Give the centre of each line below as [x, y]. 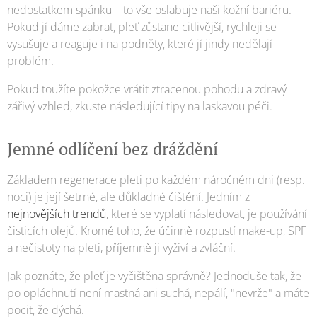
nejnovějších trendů [57, 214]
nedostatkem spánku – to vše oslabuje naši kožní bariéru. [149, 10]
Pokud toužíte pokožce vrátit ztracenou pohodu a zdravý [147, 90]
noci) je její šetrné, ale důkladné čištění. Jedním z [128, 197]
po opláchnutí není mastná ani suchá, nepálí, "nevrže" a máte [158, 293]
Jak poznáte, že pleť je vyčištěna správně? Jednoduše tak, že [154, 276]
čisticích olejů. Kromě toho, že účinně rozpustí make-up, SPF [157, 231]
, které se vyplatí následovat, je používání [207, 214]
